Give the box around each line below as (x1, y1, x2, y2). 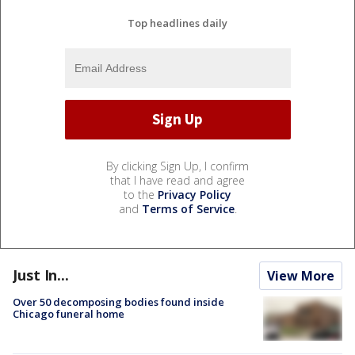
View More (267, 266, 334, 284)
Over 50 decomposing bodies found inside (13, 294, 224, 309)
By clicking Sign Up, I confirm (106, 158, 249, 174)
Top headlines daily (128, 15, 227, 30)
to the (124, 186, 158, 202)
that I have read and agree (110, 172, 245, 188)
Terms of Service (141, 200, 235, 216)
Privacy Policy (158, 186, 231, 202)
